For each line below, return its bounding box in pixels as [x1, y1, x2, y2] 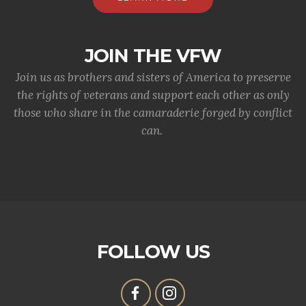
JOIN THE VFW [85, 44, 221, 68]
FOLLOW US [96, 240, 210, 264]
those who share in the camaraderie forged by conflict [14, 105, 292, 121]
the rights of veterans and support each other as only [16, 87, 290, 103]
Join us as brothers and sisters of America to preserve [15, 70, 291, 85]
